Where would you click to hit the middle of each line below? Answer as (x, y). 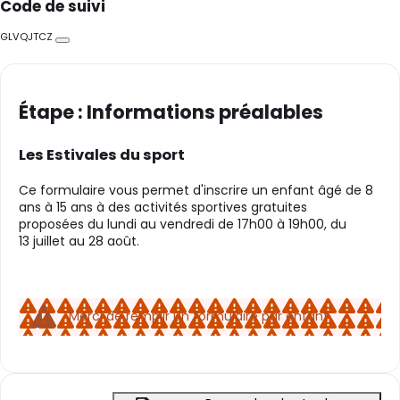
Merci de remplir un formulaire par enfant (199, 317)
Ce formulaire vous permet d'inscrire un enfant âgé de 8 (196, 190)
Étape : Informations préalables (171, 112)
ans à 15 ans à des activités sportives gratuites (163, 207)
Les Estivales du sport (102, 154)
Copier (78, 46)
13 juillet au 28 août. (79, 241)
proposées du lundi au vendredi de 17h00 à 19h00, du (183, 224)
